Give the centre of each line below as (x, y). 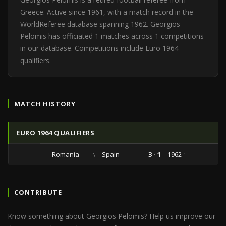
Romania (66, 154)
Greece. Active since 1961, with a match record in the (107, 12)
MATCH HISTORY (45, 104)
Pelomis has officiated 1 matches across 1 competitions (112, 36)
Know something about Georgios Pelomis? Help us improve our (111, 216)
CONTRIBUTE (38, 192)
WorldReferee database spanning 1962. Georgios (100, 24)
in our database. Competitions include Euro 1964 (99, 48)
